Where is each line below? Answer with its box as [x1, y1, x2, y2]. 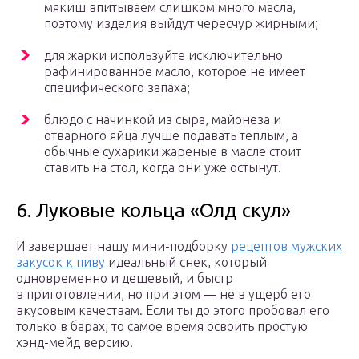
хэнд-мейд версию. [16, 335, 133, 350]
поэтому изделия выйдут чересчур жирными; [44, 16, 318, 31]
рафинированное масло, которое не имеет [44, 64, 305, 79]
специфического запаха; [44, 80, 190, 95]
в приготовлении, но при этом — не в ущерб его [16, 287, 311, 302]
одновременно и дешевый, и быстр [16, 271, 233, 286]
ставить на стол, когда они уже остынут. [44, 160, 281, 175]
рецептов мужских [231, 239, 342, 254]
